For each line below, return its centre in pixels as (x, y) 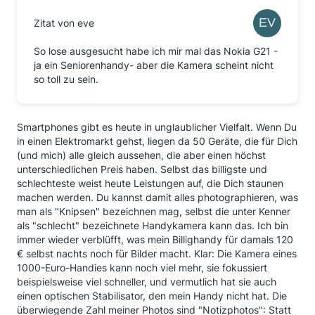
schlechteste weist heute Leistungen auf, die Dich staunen (150, 183)
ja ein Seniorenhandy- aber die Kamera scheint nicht (154, 65)
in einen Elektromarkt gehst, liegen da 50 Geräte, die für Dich (157, 141)
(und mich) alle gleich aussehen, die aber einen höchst (141, 155)
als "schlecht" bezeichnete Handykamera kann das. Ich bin (153, 225)
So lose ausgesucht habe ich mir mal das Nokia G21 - (156, 51)
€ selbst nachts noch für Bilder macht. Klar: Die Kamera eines (157, 253)
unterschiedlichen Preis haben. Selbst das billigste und (142, 169)
